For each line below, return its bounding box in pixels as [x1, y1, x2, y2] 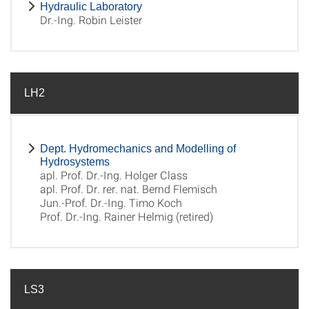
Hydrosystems [40, 156, 110, 168]
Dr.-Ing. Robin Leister [40, 12, 142, 27]
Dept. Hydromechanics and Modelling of [40, 143, 236, 154]
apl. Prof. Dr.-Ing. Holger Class [40, 168, 188, 182]
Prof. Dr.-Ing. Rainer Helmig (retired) [40, 209, 213, 223]
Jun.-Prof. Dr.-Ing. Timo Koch [40, 195, 182, 210]
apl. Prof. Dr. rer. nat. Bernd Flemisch [40, 181, 217, 196]
